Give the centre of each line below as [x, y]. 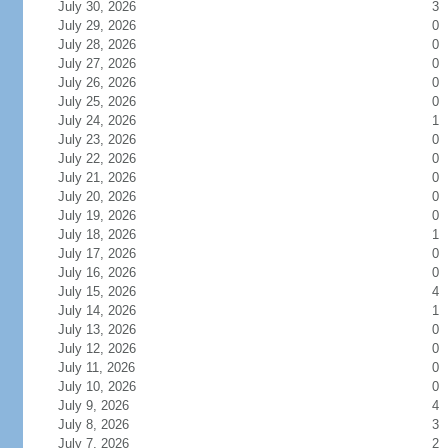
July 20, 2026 [108, 196]
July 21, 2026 [108, 177]
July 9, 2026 [105, 405]
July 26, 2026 [108, 82]
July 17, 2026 [108, 253]
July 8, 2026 [105, 424]
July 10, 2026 [108, 386]
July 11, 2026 [108, 367]
